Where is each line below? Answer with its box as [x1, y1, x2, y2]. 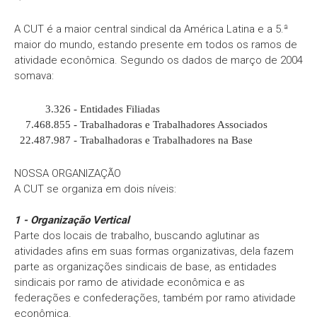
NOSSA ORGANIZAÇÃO [14, 167, 121, 180]
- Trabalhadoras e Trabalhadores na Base [71, 134, 253, 146]
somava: [14, 69, 54, 82]
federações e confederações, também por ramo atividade [14, 292, 296, 304]
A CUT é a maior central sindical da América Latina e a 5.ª [14, 23, 288, 35]
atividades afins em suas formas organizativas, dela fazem [14, 245, 294, 258]
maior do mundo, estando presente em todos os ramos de [14, 38, 297, 51]
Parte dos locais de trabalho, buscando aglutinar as [14, 229, 260, 242]
